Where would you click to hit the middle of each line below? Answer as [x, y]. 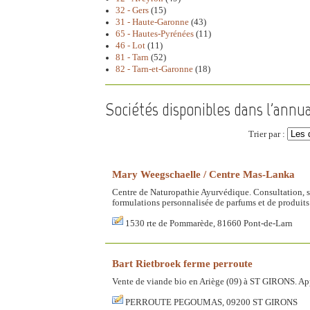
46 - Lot [130, 46]
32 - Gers [132, 11]
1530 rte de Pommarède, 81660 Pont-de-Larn [209, 224]
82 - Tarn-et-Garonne [154, 70]
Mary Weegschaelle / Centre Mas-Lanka [203, 174]
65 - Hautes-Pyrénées [155, 34]
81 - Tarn [132, 58]
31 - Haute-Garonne [152, 22]
